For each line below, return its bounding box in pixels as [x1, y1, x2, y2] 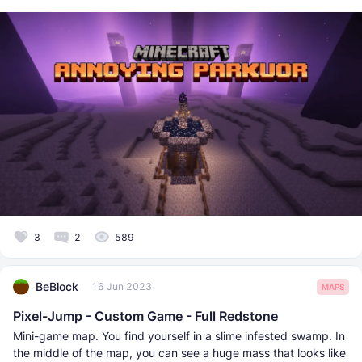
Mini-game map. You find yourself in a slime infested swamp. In [13, 328, 345, 343]
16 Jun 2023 [91, 280, 152, 293]
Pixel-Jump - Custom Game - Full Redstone [13, 307, 278, 324]
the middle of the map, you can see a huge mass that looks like [13, 345, 346, 360]
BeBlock [36, 280, 78, 294]
